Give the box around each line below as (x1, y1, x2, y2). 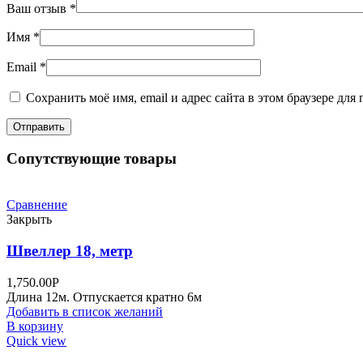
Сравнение (6, 198, 67, 212)
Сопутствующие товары (6, 150, 177, 168)
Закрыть (6, 212, 52, 227)
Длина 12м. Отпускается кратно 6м (6, 289, 202, 304)
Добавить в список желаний (6, 304, 163, 318)
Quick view (6, 333, 66, 348)
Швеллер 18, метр (6, 241, 133, 259)
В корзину (6, 318, 63, 333)
